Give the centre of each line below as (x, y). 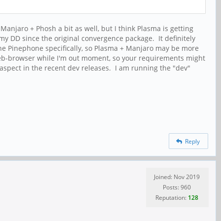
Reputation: (172, 198)
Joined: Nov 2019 (177, 177)
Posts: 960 (177, 187)
